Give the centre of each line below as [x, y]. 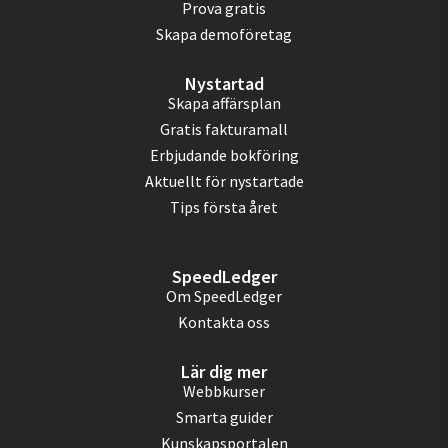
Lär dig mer [224, 371]
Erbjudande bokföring [224, 154]
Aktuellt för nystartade [224, 180]
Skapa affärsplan [224, 102]
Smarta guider [224, 416]
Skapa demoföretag [224, 33]
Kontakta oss [224, 321]
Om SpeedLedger [224, 295]
